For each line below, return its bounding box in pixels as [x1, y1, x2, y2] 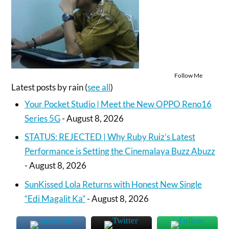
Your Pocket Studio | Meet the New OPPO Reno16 [24, 98, 212, 109]
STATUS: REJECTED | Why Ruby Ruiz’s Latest [24, 131, 195, 143]
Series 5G [24, 112, 60, 124]
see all [87, 82, 111, 93]
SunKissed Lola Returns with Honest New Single [24, 178, 202, 190]
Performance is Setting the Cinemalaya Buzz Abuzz [24, 146, 215, 157]
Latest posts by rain [11, 82, 85, 93]
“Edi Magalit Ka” [24, 193, 85, 204]
